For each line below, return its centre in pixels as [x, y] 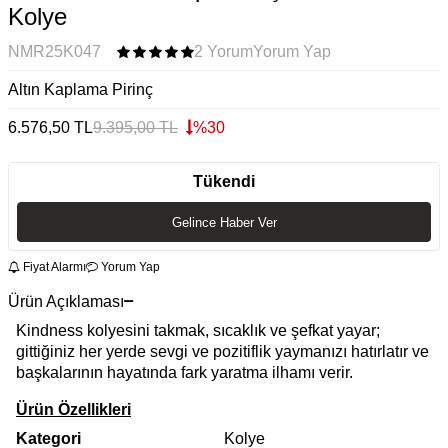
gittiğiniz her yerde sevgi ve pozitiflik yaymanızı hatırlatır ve [222, 351]
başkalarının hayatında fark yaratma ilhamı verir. [184, 372]
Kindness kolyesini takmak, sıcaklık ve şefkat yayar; [198, 330]
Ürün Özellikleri [73, 409]
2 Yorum [223, 52]
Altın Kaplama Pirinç [80, 90]
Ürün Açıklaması [66, 301]
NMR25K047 [54, 52]
